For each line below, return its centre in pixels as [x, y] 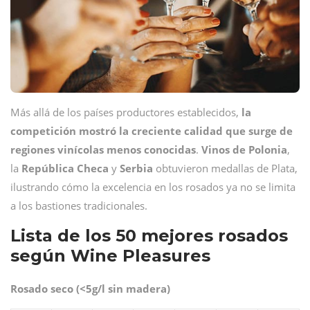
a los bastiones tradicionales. [79, 206]
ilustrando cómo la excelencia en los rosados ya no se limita [153, 187]
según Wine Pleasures [110, 256]
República [48, 168]
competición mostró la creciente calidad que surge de [152, 131]
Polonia [268, 149]
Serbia [136, 168]
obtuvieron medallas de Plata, [225, 168]
